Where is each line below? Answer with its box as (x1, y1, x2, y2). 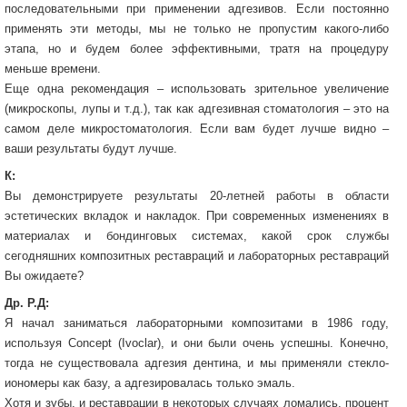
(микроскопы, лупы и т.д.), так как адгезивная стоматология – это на (5, 101, 389, 115)
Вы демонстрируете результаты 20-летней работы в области (5, 188, 389, 203)
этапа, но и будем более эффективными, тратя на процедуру (5, 41, 389, 55)
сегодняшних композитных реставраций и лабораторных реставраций (5, 248, 389, 263)
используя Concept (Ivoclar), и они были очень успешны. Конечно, (5, 335, 389, 350)
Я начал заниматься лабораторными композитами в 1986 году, (5, 315, 389, 330)
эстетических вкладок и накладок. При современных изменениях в (5, 208, 389, 223)
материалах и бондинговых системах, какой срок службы (5, 228, 389, 243)
